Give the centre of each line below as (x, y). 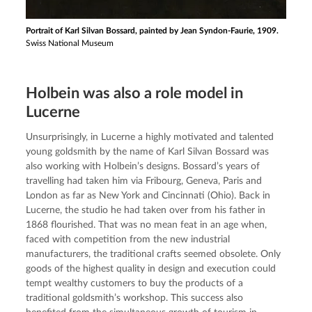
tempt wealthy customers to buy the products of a (135, 283)
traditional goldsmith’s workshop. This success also (135, 298)
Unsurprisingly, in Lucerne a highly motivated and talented (150, 137)
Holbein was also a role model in (135, 93)
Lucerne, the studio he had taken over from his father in (146, 210)
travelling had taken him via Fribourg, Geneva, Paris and (144, 181)
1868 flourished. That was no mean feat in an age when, (147, 225)
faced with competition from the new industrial (128, 239)
